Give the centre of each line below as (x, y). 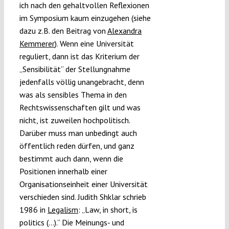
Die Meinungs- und (93, 222)
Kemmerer (37, 43)
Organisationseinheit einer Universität (83, 184)
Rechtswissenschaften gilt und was (80, 107)
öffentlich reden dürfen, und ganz (77, 145)
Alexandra (124, 30)
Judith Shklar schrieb (112, 197)
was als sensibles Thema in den (73, 94)
